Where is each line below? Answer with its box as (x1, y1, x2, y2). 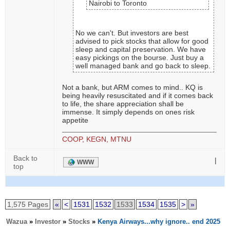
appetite (62, 116, 88, 124)
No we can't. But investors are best (75, 29, 188, 37)
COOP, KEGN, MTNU (62, 135, 131, 143)
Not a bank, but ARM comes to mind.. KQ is (62, 83, 203, 91)
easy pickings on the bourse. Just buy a (75, 53, 204, 62)
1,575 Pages (7, 200, 48, 208)
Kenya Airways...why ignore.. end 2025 (98, 218, 220, 225)
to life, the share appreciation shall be (62, 100, 184, 108)
